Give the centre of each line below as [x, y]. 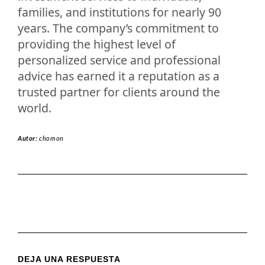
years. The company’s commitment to [118, 28]
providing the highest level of [97, 44]
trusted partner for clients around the [119, 92]
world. [35, 108]
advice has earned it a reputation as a [119, 76]
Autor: [29, 138]
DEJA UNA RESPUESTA [69, 259]
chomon [51, 138]
